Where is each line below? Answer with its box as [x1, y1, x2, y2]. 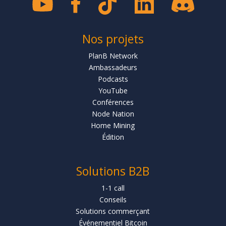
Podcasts [97, 74, 128, 84]
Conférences [92, 97, 134, 107]
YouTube [98, 85, 128, 95]
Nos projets [82, 30, 144, 47]
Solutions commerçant [76, 206, 150, 216]
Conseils [99, 194, 127, 204]
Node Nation [91, 108, 134, 119]
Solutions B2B [76, 162, 150, 179]
